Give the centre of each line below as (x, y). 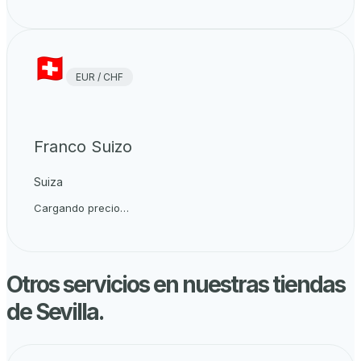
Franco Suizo (83, 146)
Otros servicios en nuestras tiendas (176, 285)
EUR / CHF (100, 77)
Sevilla (67, 312)
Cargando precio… (81, 207)
